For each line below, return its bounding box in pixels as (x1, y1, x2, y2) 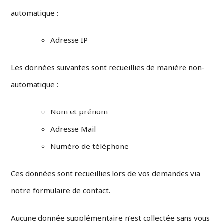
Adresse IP (50, 35, 88, 45)
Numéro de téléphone (50, 141, 129, 151)
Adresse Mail (50, 124, 96, 134)
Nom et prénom (50, 107, 108, 117)
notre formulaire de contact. (11, 185, 110, 196)
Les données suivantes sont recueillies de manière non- (11, 62, 205, 73)
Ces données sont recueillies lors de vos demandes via (11, 168, 201, 179)
